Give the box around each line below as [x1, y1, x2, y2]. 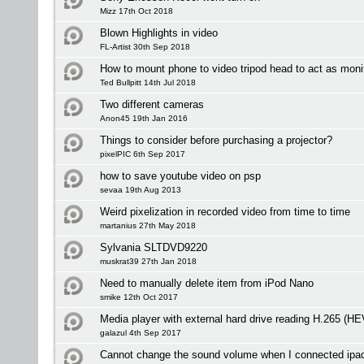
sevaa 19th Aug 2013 [100, 185, 181, 194]
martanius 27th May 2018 [100, 221, 196, 230]
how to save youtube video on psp [100, 170, 261, 182]
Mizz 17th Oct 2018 [100, 6, 173, 15]
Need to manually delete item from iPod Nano [100, 277, 314, 289]
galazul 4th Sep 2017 [100, 328, 181, 337]
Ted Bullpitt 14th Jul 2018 [100, 78, 196, 87]
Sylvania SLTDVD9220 [100, 241, 207, 253]
